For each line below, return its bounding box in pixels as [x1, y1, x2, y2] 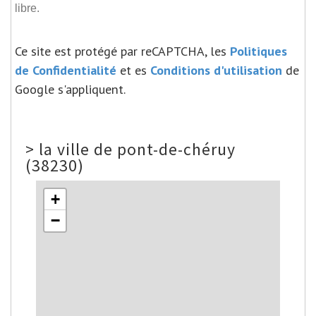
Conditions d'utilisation [150, 61, 282, 78]
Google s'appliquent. [15, 80, 126, 97]
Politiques [230, 42, 287, 59]
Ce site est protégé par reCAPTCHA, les [15, 42, 230, 59]
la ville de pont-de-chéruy [39, 138, 236, 159]
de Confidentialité [15, 61, 116, 78]
